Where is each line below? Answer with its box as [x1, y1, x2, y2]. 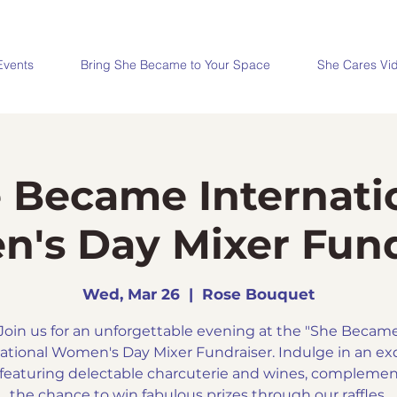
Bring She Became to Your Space [81, 57, 270, 73]
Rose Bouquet [202, 285, 315, 304]
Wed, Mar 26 [82, 285, 180, 304]
